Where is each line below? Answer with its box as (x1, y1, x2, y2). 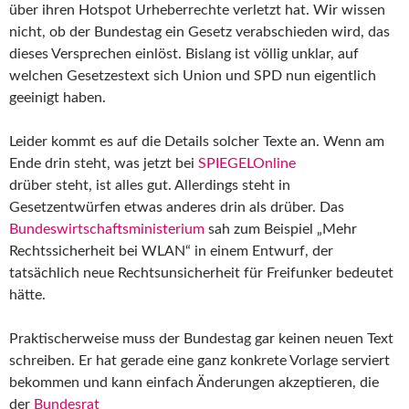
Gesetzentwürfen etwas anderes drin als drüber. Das (9, 199, 344, 215)
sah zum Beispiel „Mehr (204, 221, 357, 236)
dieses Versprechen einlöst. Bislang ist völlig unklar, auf (9, 46, 359, 61)
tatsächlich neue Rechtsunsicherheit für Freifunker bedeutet (9, 265, 393, 280)
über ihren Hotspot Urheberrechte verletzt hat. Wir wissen (9, 2, 385, 17)
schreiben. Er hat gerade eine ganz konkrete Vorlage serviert (9, 352, 390, 368)
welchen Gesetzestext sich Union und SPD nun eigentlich (9, 68, 376, 83)
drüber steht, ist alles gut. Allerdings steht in (9, 177, 290, 193)
